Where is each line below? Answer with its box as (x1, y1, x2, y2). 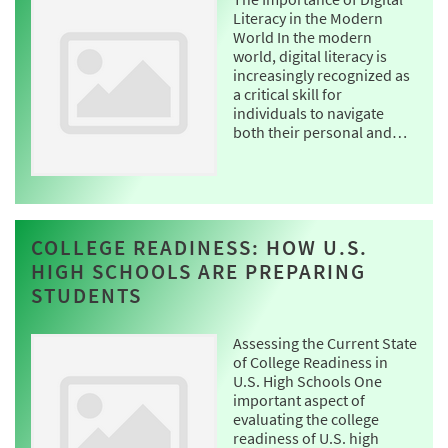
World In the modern (233, 27, 372, 48)
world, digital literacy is (233, 46, 387, 67)
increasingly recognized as (233, 65, 410, 86)
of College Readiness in (233, 352, 388, 373)
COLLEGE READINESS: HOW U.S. (31, 235, 368, 262)
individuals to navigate (233, 103, 384, 124)
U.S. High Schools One (233, 371, 382, 392)
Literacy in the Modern (233, 8, 383, 29)
